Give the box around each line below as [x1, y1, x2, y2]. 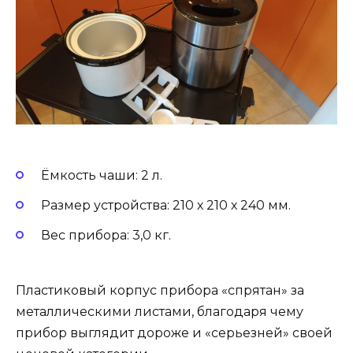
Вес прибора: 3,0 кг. [41, 228, 171, 243]
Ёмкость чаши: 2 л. [41, 167, 162, 183]
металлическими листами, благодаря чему [16, 304, 303, 320]
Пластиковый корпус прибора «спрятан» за [16, 283, 304, 299]
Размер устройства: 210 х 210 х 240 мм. [41, 197, 291, 213]
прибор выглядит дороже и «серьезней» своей [16, 325, 333, 341]
